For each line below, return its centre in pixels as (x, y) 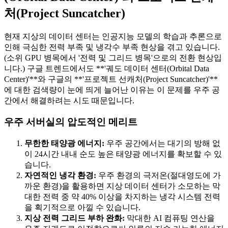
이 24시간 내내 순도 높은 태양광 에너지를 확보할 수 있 (123, 154)
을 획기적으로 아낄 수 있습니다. (82, 207)
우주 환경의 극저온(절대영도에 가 (159, 175)
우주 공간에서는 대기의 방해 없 (162, 143)
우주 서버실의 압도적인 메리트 (71, 122)
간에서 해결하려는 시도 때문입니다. (69, 100)
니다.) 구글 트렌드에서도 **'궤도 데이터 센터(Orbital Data (107, 68)
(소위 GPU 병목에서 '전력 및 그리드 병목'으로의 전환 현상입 (113, 58)
